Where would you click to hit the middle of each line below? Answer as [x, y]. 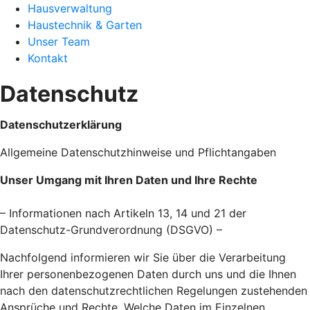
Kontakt [48, 58]
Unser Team [59, 42]
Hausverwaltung [70, 8]
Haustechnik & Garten [85, 25]
